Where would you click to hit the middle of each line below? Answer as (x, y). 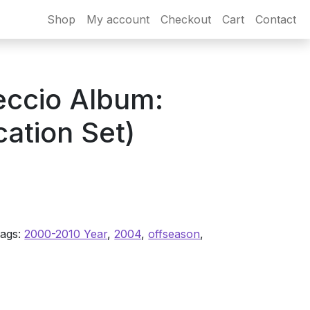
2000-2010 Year (66, 234)
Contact (276, 19)
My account (118, 19)
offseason (174, 234)
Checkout (186, 19)
